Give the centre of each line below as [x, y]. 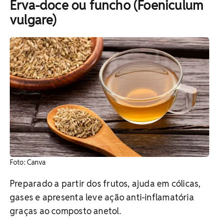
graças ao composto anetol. [66, 211]
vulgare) [33, 20]
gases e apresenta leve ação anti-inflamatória [102, 197]
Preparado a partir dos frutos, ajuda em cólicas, [105, 184]
